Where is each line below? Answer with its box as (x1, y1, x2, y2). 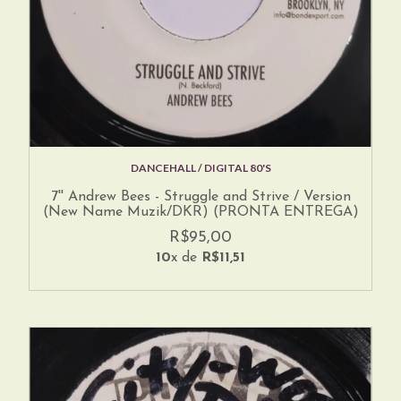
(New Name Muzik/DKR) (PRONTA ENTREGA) (42, 205, 359, 220)
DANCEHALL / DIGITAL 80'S (130, 161, 271, 175)
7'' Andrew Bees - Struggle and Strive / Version (50, 190, 351, 205)
